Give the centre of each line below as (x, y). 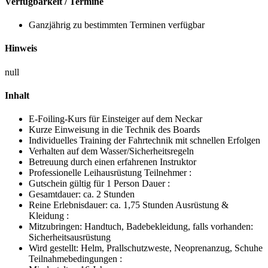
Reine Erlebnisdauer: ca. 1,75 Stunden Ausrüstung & (129, 205)
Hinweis (21, 48)
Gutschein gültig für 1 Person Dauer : (99, 184)
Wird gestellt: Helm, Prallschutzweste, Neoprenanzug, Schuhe (146, 248)
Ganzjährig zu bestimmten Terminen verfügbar (117, 25)
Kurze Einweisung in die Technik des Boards (114, 130)
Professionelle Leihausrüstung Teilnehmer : (110, 173)
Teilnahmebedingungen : (75, 259)
